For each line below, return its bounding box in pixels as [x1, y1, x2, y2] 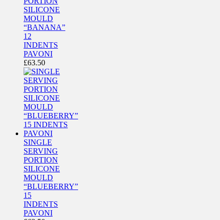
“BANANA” [24, 23, 65, 31]
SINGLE [24, 137, 52, 146]
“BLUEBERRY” [24, 182, 78, 191]
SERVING [24, 146, 58, 155]
